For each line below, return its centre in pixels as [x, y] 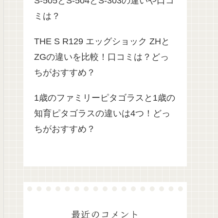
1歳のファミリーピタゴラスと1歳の [105, 98]
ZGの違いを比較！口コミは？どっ [101, 57]
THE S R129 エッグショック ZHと [102, 42]
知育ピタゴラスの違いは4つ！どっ [102, 114]
